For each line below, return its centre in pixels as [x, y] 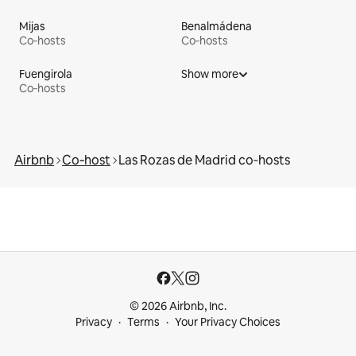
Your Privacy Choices [228, 322]
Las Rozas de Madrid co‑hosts [204, 160]
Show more [210, 74]
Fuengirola [46, 74]
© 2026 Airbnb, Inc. [178, 306]
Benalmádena [217, 26]
